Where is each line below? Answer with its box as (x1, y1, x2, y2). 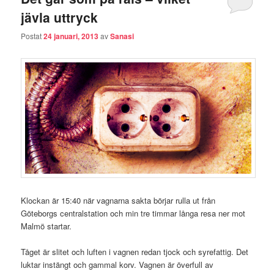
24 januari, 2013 (43, 31, 99, 42)
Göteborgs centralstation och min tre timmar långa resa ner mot (21, 207, 246, 219)
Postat (21, 31, 44, 42)
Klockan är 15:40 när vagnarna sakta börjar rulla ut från (21, 194, 216, 206)
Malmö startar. (21, 220, 72, 232)
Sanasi (110, 31, 135, 42)
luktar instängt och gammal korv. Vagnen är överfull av (21, 259, 214, 271)
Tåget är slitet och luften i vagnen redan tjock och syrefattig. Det (21, 246, 249, 258)
